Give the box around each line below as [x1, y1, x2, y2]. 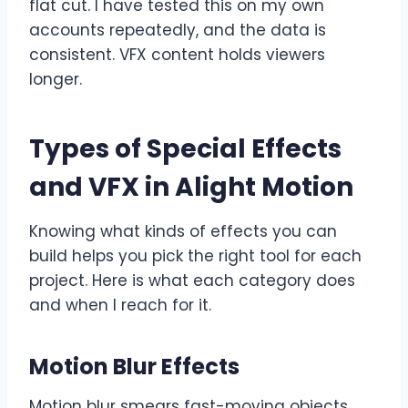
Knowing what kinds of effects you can [29, 220, 337, 243]
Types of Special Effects [29, 131, 342, 168]
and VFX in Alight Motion [29, 169, 353, 206]
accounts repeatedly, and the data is [29, 19, 326, 42]
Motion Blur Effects [29, 352, 240, 382]
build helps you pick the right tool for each [29, 245, 362, 268]
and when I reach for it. [29, 294, 211, 317]
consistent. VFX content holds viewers [29, 44, 325, 66]
